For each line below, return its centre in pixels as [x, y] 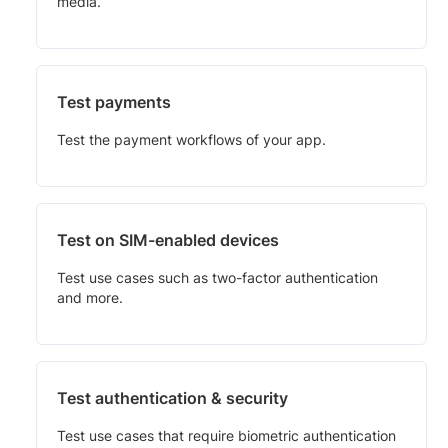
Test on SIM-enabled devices [168, 239]
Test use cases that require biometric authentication [226, 435]
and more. [90, 297]
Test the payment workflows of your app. [191, 139]
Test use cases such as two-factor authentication [217, 277]
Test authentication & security [172, 397]
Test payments [114, 101]
